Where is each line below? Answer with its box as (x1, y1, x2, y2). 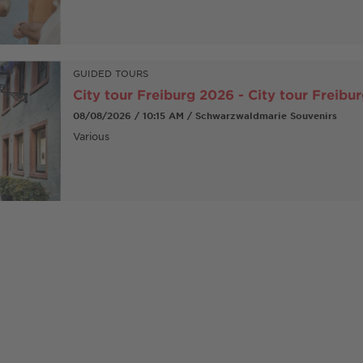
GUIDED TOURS (72, 67, 148, 79)
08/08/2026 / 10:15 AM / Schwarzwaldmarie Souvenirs (72, 109, 337, 122)
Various (72, 130, 109, 143)
